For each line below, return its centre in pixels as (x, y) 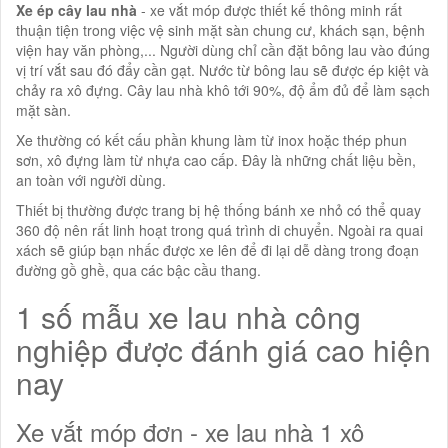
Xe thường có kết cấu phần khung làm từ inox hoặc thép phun (211, 140)
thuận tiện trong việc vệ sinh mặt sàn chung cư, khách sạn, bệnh (220, 30)
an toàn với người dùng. (91, 180)
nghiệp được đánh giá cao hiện (223, 349)
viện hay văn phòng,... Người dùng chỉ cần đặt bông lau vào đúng (223, 50)
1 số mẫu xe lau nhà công (188, 316)
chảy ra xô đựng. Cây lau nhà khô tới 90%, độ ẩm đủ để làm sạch (223, 90)
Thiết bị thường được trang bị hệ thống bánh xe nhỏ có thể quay (218, 210)
